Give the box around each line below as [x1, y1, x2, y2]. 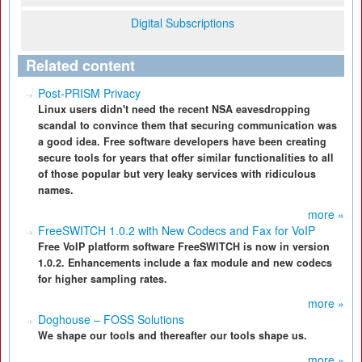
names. [38, 183, 74, 197]
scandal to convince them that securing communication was [38, 118, 337, 133]
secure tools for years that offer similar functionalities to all [38, 150, 334, 165]
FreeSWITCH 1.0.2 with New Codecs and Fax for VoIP [38, 222, 315, 238]
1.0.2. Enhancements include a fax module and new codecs [38, 255, 332, 270]
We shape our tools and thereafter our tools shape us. [38, 328, 307, 343]
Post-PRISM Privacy [38, 85, 141, 101]
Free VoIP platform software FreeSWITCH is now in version [38, 239, 330, 254]
